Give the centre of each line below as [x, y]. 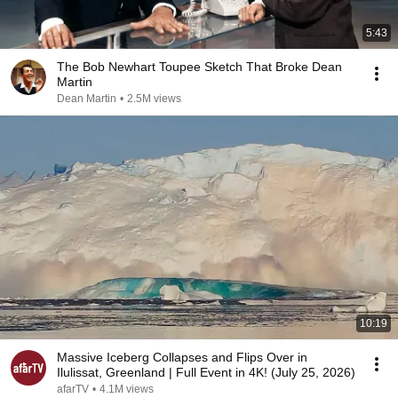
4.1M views [127, 389]
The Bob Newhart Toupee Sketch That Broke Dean [199, 67]
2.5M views [154, 99]
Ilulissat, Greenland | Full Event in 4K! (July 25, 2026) [206, 372]
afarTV [73, 389]
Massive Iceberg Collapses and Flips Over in [182, 357]
